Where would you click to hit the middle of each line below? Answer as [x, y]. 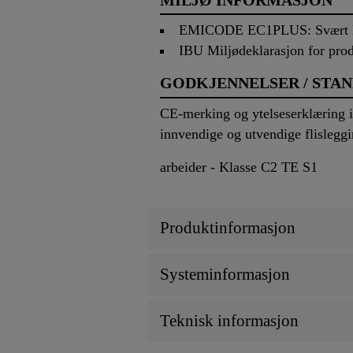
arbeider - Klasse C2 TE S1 [239, 167]
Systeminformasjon [225, 274]
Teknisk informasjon [229, 320]
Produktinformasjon [228, 227]
